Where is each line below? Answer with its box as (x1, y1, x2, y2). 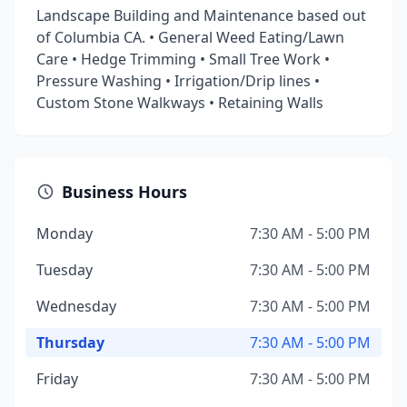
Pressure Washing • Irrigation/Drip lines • (36, 71, 320, 91)
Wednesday (36, 296, 116, 316)
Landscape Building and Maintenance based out (36, 5, 366, 25)
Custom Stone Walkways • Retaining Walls (36, 93, 323, 113)
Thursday (36, 333, 104, 352)
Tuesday (36, 260, 93, 280)
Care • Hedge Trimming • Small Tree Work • (36, 49, 330, 69)
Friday (36, 369, 78, 389)
